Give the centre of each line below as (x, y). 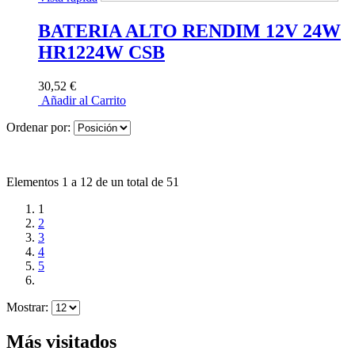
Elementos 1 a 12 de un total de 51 (93, 181)
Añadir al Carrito (82, 100)
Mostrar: (27, 307)
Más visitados (61, 341)
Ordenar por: (38, 127)
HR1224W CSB (101, 52)
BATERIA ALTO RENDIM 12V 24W (189, 31)
